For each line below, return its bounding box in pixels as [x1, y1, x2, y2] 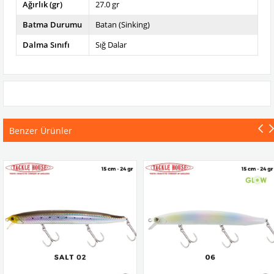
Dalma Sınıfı [23, 39, 70, 50]
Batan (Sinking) [95, 18, 150, 30]
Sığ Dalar [95, 39, 127, 50]
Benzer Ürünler [9, 124, 72, 136]
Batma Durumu [23, 18, 82, 30]
